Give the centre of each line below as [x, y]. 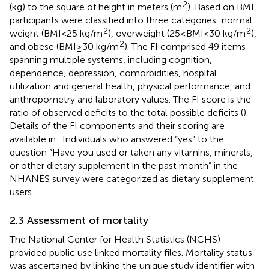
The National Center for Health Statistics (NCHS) [115, 239]
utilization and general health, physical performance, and [130, 86]
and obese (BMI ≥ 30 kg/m [64, 46]
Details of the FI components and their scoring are [117, 125]
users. [22, 192]
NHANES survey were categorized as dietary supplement [132, 178]
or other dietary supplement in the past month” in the [124, 165]
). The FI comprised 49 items [185, 46]
